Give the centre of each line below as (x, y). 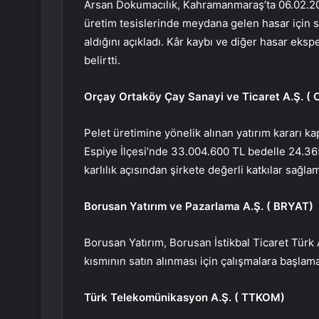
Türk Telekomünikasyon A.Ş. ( (163, 298)
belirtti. (102, 61)
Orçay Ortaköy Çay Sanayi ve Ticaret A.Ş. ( (199, 97)
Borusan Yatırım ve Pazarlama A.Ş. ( (179, 206)
